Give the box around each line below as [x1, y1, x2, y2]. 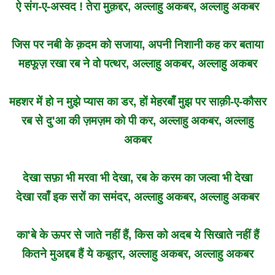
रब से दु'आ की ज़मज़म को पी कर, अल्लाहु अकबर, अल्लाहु [21, 114, 254, 127]
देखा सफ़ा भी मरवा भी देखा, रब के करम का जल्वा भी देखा [23, 171, 252, 184]
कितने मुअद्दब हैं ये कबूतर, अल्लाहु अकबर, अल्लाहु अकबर [21, 247, 254, 260]
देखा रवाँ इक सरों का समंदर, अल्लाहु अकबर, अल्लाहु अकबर [16, 190, 259, 203]
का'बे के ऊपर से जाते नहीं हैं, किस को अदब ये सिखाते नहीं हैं [16, 228, 259, 241]
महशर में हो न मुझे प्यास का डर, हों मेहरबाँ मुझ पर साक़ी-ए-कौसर [9, 95, 266, 108]
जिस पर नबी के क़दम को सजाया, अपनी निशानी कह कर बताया [12, 37, 263, 51]
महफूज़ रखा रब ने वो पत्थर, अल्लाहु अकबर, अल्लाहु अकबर [18, 56, 257, 70]
